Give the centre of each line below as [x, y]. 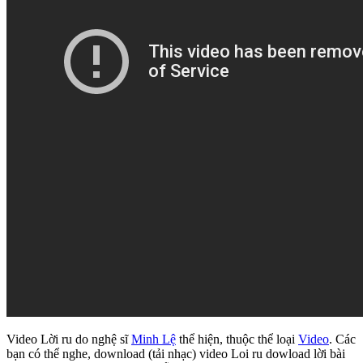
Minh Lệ [154, 340]
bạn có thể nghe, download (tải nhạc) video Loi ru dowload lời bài [176, 354]
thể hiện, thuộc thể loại [237, 340]
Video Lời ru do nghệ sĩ [69, 340]
